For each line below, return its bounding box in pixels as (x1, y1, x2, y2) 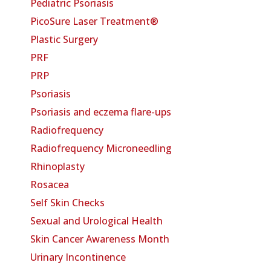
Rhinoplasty (30, 159, 85, 173)
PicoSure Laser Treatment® (30, 14, 158, 28)
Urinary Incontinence (30, 250, 126, 264)
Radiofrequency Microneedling (30, 141, 172, 155)
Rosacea (30, 177, 69, 191)
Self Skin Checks (30, 195, 105, 209)
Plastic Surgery (30, 32, 98, 46)
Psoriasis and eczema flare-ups (30, 105, 171, 119)
